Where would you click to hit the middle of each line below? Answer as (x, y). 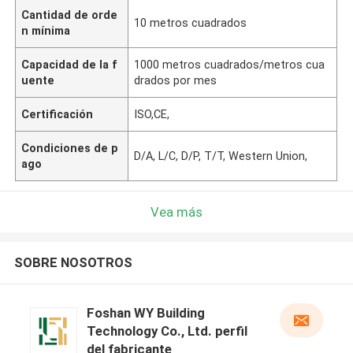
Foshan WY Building (145, 313)
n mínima (46, 30)
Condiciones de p (70, 148)
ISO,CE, (152, 114)
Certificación (58, 114)
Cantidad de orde (70, 15)
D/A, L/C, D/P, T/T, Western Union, (221, 156)
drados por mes (176, 80)
